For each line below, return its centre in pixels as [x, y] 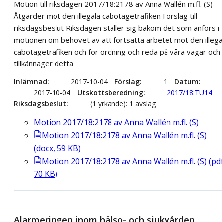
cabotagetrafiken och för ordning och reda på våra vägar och [117, 51]
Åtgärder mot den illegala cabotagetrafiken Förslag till [106, 16]
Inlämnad [30, 81]
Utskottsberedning [110, 92]
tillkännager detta [44, 63]
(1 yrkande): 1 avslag [123, 103]
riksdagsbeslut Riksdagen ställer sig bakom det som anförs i [116, 28]
